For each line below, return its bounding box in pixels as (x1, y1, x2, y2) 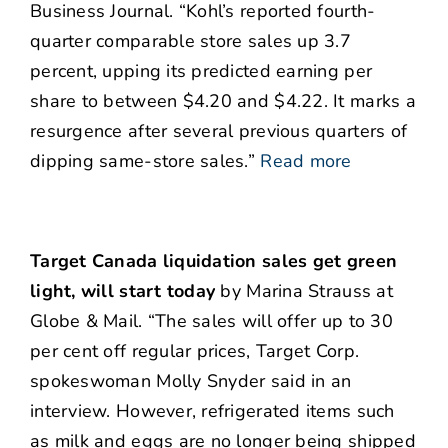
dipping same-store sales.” (30, 149, 256, 174)
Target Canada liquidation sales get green (30, 249, 398, 274)
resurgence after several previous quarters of (30, 119, 408, 144)
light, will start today (30, 279, 216, 304)
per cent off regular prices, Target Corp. (30, 339, 360, 364)
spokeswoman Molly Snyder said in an (30, 369, 352, 394)
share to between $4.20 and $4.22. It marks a (30, 89, 416, 114)
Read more (260, 149, 352, 174)
